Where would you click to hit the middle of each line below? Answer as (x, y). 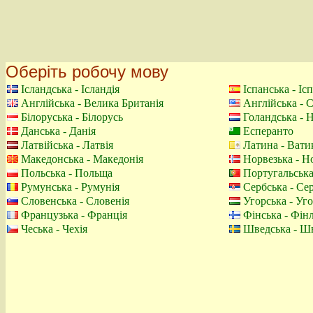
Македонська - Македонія (82, 159)
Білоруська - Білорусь (72, 117)
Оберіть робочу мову (87, 72)
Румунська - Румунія (70, 187)
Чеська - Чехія (54, 229)
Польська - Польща (67, 173)
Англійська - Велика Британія (92, 103)
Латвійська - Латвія (67, 145)
